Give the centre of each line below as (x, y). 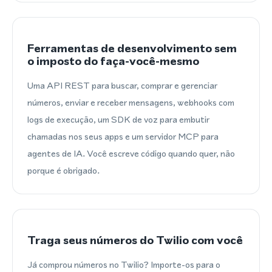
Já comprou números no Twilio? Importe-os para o (124, 264)
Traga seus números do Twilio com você (135, 240)
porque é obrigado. (63, 170)
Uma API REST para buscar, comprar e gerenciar (122, 85)
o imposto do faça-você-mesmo (113, 61)
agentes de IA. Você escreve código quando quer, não (131, 153)
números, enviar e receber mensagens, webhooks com (131, 102)
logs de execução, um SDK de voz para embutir (118, 119)
